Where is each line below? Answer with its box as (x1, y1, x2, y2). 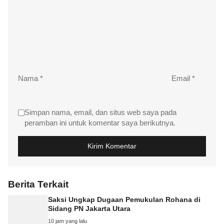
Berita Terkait (8, 178, 68, 189)
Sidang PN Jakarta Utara (48, 204, 130, 213)
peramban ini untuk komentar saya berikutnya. (24, 118, 175, 127)
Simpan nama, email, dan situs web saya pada (24, 108, 176, 116)
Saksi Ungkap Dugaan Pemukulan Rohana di (48, 195, 200, 204)
